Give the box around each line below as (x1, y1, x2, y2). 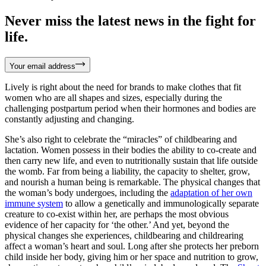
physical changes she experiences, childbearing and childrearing (5, 230, 243, 240)
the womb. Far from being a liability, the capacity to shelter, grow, (5, 166, 250, 176)
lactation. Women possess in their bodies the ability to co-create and (5, 144, 256, 155)
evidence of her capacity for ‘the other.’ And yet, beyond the (5, 219, 229, 230)
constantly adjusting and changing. (5, 113, 134, 124)
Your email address (9, 61, 75, 71)
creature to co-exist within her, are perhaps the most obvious (5, 208, 229, 219)
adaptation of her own (170, 187, 252, 198)
